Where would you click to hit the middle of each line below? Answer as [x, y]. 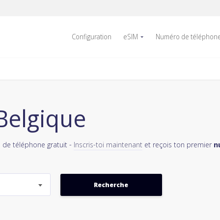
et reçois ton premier [178, 144]
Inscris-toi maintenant [108, 144]
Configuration [92, 37]
